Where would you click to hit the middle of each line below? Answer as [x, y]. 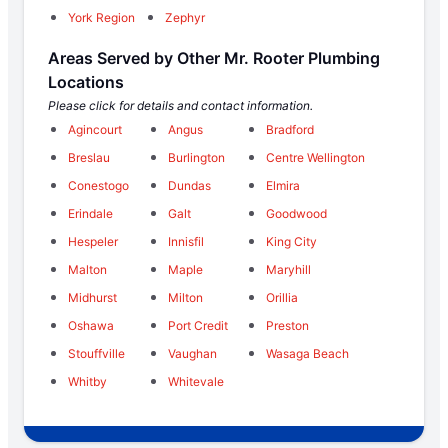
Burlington [196, 157]
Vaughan [192, 353]
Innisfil [185, 241]
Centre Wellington [316, 157]
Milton [185, 297]
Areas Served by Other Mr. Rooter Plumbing [214, 57]
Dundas [189, 185]
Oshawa [91, 325]
